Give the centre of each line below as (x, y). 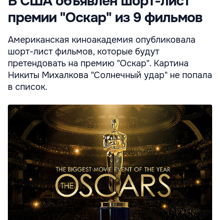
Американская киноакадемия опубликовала (102, 40)
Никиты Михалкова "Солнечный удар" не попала (110, 75)
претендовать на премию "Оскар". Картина (98, 64)
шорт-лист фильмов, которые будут (83, 52)
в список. (28, 87)
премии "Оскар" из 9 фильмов (105, 18)
